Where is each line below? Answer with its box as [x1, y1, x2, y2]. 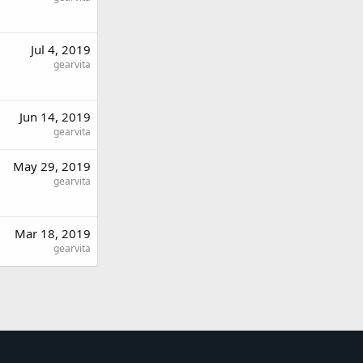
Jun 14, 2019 [19, 109, 91, 125]
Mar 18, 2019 [15, 225, 91, 241]
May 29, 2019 [13, 158, 91, 174]
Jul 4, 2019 [31, 41, 91, 58]
